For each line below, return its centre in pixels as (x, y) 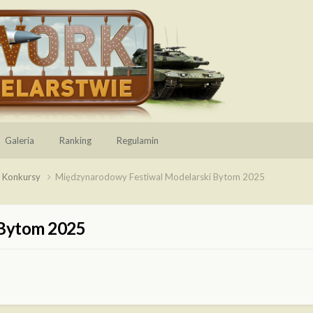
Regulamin (138, 140)
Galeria (20, 140)
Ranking (75, 140)
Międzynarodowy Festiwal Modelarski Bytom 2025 (160, 176)
